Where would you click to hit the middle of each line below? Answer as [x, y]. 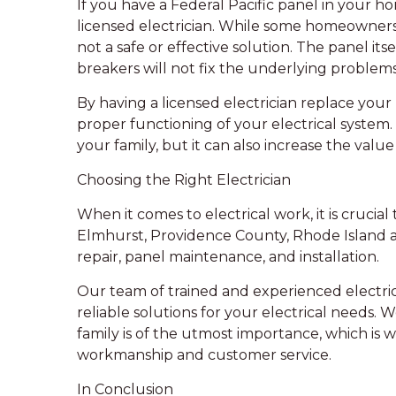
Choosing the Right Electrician [184, 180]
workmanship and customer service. [204, 355]
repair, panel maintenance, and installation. [228, 257]
